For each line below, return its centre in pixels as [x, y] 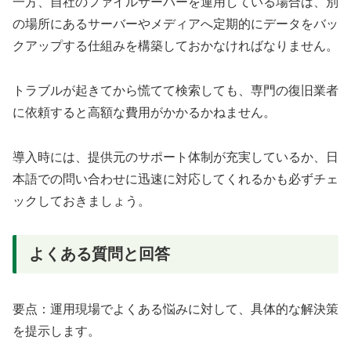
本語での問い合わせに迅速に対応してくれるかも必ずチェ [175, 179]
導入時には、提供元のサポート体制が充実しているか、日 [175, 157]
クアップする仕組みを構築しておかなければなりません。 [175, 46]
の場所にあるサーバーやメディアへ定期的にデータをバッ [175, 24]
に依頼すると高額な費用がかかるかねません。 [144, 112]
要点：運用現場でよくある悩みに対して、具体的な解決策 [175, 309]
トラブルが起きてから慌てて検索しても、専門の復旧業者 [175, 90]
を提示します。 [56, 331]
